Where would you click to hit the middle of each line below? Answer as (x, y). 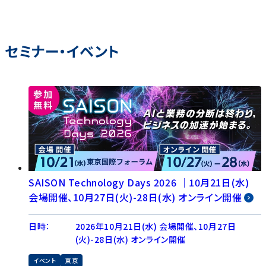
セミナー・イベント (63, 51)
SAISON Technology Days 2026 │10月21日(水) (139, 183)
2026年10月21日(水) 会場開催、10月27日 (156, 227)
